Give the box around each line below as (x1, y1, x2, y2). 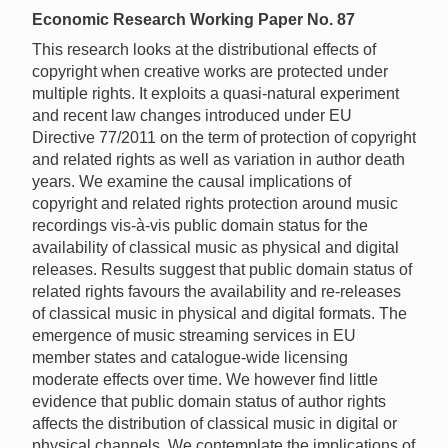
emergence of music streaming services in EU (32, 327, 356, 345)
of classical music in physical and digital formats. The (32, 305, 407, 323)
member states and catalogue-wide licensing (32, 349, 348, 367)
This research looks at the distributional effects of (32, 41, 376, 59)
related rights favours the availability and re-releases (32, 283, 401, 301)
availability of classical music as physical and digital (32, 239, 399, 257)
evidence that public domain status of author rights (32, 393, 386, 411)
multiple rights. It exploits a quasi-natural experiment (32, 85, 399, 103)
